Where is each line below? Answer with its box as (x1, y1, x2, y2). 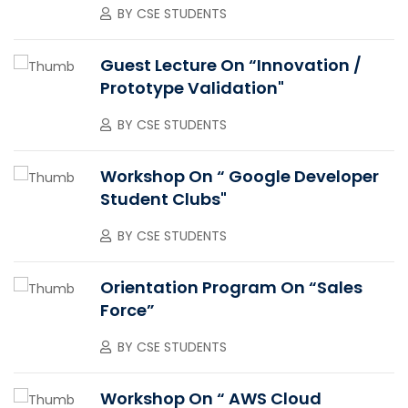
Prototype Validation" (100, 76, 284, 99)
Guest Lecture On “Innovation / (100, 53, 362, 76)
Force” (100, 298, 155, 321)
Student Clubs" (100, 187, 227, 210)
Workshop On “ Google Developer (100, 164, 379, 188)
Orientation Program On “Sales (100, 275, 362, 299)
